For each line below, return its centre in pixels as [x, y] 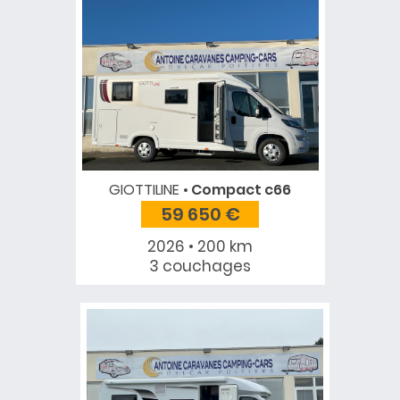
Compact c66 [240, 190]
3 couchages [200, 267]
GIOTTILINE [144, 190]
